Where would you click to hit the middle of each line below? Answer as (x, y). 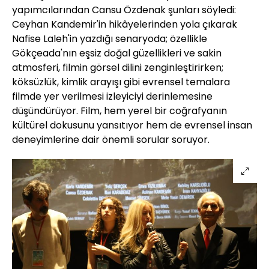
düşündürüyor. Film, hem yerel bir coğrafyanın (119, 110)
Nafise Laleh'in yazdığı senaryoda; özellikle (110, 38)
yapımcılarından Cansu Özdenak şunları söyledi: (124, 10)
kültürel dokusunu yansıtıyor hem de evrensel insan (132, 125)
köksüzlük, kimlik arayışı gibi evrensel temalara (121, 82)
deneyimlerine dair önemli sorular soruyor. (111, 139)
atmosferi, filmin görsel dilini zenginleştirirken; (118, 67)
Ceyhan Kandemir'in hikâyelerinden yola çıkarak (125, 24)
